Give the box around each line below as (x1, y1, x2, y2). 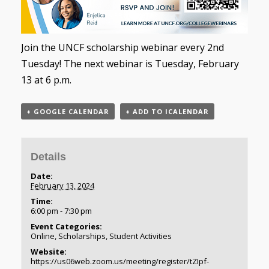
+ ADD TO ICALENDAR (125, 106, 209, 116)
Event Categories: (31, 221, 103, 232)
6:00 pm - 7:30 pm (31, 205, 92, 217)
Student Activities (109, 231, 172, 242)
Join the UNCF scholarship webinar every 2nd (21, 40, 224, 54)
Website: (31, 246, 67, 258)
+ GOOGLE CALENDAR (26, 106, 109, 116)
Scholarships (58, 231, 106, 242)
